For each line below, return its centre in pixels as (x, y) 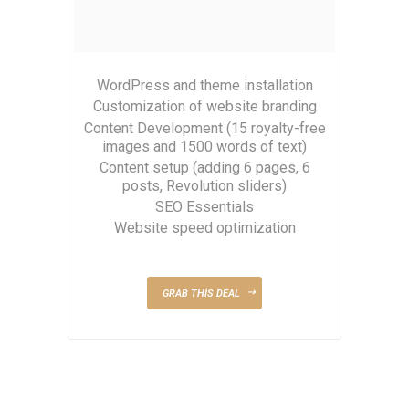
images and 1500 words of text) (204, 146)
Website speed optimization (204, 228)
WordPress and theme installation (204, 86)
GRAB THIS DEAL (201, 293)
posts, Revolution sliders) (204, 185)
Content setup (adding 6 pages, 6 (204, 167)
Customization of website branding (204, 107)
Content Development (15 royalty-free (204, 128)
